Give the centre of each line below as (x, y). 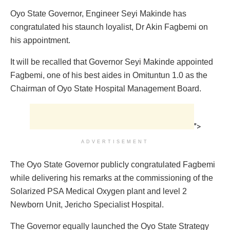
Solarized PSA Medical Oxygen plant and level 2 (99, 191)
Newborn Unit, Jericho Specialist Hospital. (87, 204)
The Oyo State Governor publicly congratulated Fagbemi (113, 164)
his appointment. (40, 40)
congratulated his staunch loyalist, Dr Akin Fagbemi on (109, 27)
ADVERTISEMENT (115, 141)
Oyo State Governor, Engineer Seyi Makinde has (98, 13)
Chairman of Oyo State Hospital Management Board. (106, 88)
